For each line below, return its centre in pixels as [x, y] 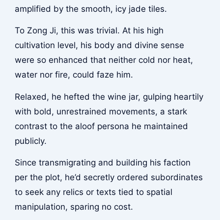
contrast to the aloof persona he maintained [101, 126]
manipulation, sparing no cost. [74, 207]
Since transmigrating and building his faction [102, 163]
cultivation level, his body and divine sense [99, 45]
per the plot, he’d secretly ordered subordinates [109, 178]
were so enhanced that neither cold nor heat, [104, 60]
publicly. [30, 141]
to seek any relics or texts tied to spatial [93, 192]
